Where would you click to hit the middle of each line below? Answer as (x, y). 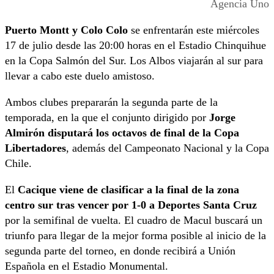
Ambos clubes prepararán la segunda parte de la (111, 102)
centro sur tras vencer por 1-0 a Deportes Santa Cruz (131, 205)
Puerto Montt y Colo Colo (66, 30)
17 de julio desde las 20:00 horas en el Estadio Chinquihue (135, 46)
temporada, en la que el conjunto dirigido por (107, 118)
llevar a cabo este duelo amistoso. (80, 76)
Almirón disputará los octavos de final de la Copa (122, 133)
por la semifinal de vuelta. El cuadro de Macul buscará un (134, 220)
